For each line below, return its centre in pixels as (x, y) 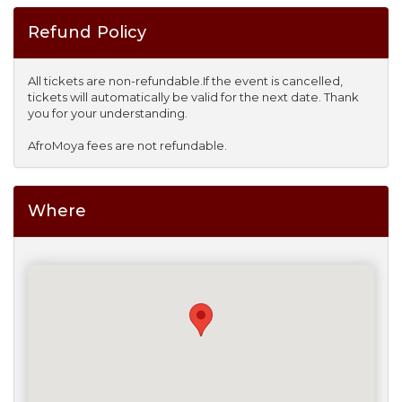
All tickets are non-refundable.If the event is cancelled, (185, 81)
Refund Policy (87, 33)
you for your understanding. (108, 114)
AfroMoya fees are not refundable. (127, 146)
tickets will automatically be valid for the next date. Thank (193, 97)
